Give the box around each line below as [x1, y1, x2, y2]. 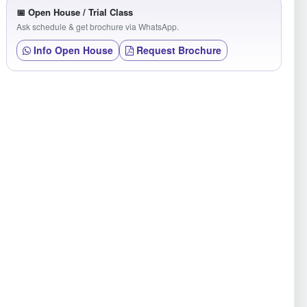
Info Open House [31, 43, 113, 57]
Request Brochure [134, 43, 221, 57]
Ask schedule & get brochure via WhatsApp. [16, 21, 179, 32]
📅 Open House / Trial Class [16, 5, 133, 19]
